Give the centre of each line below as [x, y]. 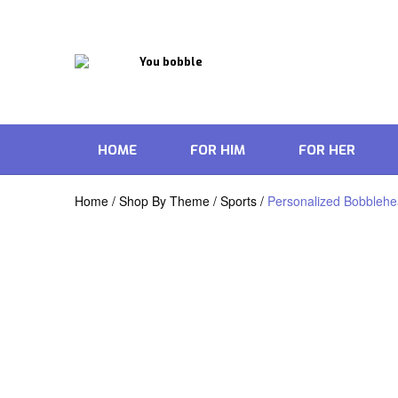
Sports [239, 200]
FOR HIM [218, 151]
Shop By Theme [164, 200]
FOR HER [327, 151]
